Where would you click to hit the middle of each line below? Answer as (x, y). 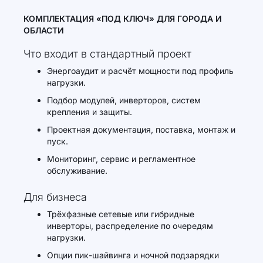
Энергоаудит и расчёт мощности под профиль (140, 71)
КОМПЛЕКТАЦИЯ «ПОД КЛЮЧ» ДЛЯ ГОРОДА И (123, 18)
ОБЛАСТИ (44, 30)
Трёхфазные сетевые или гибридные (121, 214)
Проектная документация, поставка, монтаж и (141, 129)
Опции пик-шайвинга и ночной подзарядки (133, 255)
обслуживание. (77, 171)
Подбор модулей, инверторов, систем (124, 100)
